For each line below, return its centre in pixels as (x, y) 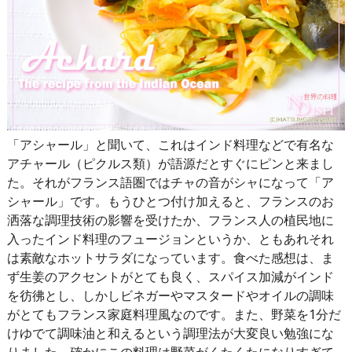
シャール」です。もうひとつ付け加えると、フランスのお (170, 201)
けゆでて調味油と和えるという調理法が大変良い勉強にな (170, 333)
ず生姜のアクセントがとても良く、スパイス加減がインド (170, 276)
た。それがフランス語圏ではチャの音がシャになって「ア (170, 182)
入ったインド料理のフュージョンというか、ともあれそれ (170, 238)
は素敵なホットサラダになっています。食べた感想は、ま (170, 257)
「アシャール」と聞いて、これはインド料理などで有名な (170, 144)
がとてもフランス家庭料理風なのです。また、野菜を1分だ (174, 314)
